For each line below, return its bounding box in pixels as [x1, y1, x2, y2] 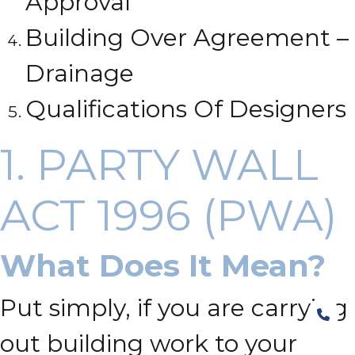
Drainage [25, 59, 134, 88]
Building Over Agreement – [25, 23, 349, 52]
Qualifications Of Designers [25, 94, 346, 124]
